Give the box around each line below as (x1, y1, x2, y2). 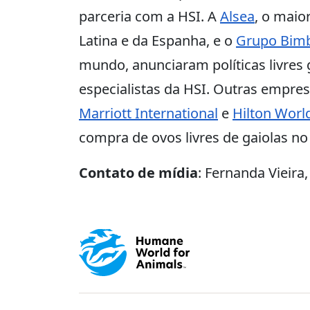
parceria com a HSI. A (79, 7, 220, 26)
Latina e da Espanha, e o (79, 31, 236, 50)
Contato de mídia (79, 163, 198, 182)
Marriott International (79, 104, 218, 122)
